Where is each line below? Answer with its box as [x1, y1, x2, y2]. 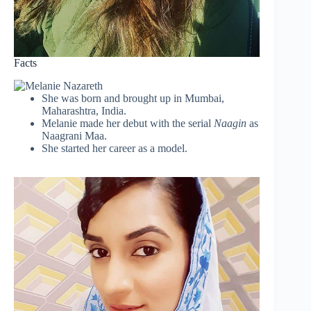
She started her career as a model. [42, 142, 187, 154]
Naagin [214, 117, 246, 129]
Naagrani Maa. [42, 129, 107, 142]
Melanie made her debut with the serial [42, 117, 214, 129]
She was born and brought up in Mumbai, [42, 92, 224, 104]
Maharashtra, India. [42, 104, 126, 117]
